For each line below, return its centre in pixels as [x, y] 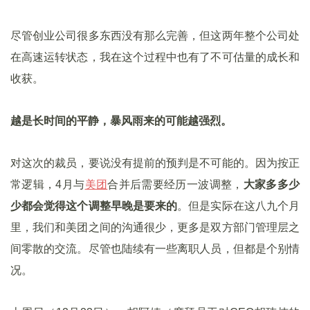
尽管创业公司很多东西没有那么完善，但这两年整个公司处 [155, 36]
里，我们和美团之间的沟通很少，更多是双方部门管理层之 [155, 227]
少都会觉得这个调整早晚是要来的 [94, 206]
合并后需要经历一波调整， [175, 184]
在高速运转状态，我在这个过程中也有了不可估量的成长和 [155, 57]
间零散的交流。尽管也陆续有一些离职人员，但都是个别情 [155, 249]
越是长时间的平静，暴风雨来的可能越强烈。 [121, 121]
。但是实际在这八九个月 [239, 206]
